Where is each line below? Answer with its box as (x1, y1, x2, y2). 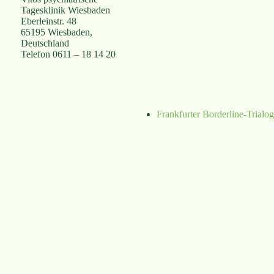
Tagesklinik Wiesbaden (20, 5, 110, 15)
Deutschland (20, 38, 69, 48)
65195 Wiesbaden (20, 27, 90, 37)
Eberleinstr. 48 (20, 16, 76, 26)
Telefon (20, 49, 50, 59)
